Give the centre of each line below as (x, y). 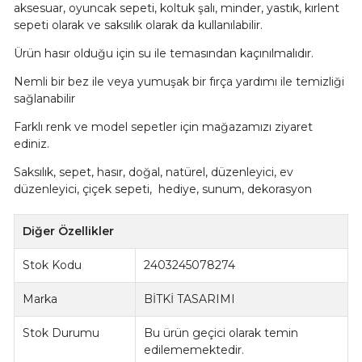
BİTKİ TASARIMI (190, 299)
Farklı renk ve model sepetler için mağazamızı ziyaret (163, 126)
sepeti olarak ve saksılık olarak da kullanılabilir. (138, 25)
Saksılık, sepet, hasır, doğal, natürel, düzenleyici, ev (153, 172)
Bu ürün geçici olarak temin (221, 333)
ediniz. (31, 143)
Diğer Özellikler (69, 231)
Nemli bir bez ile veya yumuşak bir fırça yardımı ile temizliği (179, 81)
